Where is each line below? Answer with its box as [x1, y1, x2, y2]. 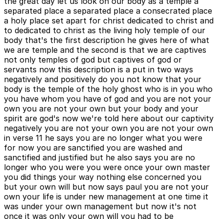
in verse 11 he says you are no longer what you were [4, 133, 202, 143]
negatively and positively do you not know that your [4, 74, 201, 85]
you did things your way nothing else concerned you [4, 172, 201, 182]
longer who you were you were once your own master [4, 162, 210, 173]
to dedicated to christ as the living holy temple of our [4, 25, 205, 36]
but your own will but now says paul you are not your [4, 182, 209, 192]
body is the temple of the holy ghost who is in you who [4, 84, 213, 94]
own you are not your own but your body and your [4, 104, 198, 114]
